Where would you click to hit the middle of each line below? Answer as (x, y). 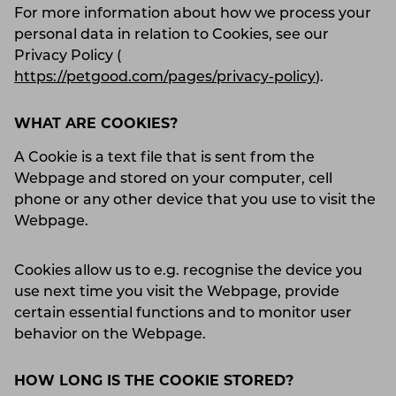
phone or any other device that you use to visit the (195, 200)
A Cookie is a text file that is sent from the (164, 158)
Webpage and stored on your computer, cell (173, 179)
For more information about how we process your (193, 14)
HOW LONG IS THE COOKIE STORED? (154, 381)
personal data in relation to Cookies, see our (171, 35)
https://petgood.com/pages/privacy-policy (165, 77)
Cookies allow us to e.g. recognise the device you (188, 271)
